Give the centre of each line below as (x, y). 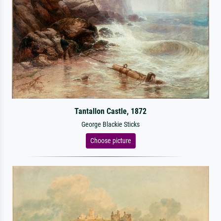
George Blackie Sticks (110, 125)
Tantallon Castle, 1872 (110, 111)
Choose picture (110, 141)
